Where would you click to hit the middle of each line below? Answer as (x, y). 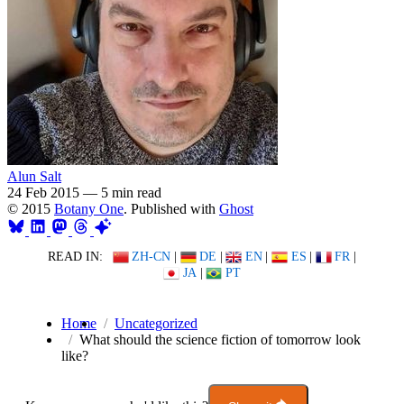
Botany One (89, 208)
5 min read (131, 192)
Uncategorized (156, 324)
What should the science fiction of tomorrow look (220, 340)
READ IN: (75, 257)
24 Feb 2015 (43, 192)
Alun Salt (34, 176)
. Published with (171, 208)
